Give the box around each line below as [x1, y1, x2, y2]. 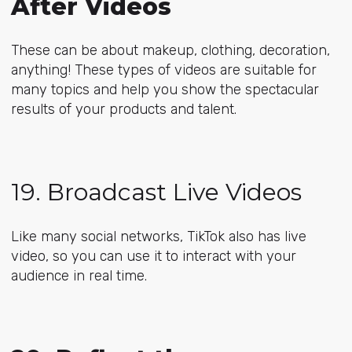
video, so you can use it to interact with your [10, 247, 296, 265]
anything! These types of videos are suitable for [10, 61, 317, 79]
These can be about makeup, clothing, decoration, [10, 42, 330, 60]
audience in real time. [10, 266, 147, 284]
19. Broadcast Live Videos [10, 178, 302, 207]
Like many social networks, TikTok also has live [10, 227, 306, 245]
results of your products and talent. [10, 101, 236, 119]
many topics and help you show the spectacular [10, 81, 319, 99]
